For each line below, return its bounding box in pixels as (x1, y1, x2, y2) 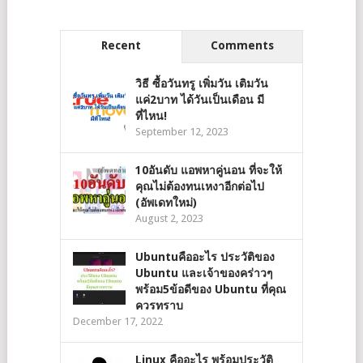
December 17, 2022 (72, 315, 163, 327)
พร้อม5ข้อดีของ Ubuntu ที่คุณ (135, 283, 286, 296)
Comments (210, 39, 274, 52)
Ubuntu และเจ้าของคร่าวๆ (135, 267, 273, 280)
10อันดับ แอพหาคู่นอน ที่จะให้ (135, 164, 282, 177)
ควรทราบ (135, 299, 183, 312)
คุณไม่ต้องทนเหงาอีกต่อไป (135, 180, 264, 193)
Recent (100, 39, 141, 52)
